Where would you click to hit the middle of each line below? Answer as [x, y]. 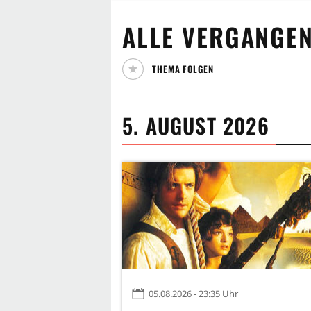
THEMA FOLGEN [183, 69]
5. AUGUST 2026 [196, 125]
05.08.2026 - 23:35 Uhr [193, 293]
